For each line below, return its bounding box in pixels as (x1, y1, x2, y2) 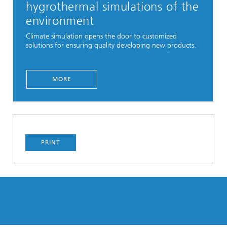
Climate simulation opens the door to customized (26, 32, 177, 41)
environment (26, 14, 94, 28)
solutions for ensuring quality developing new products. (26, 41, 196, 50)
